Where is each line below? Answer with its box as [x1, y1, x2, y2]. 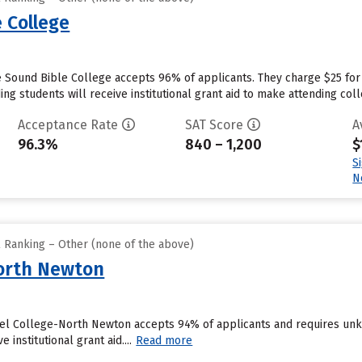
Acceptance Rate [17, 117, 118, 133]
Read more [136, 334, 193, 347]
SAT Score [184, 117, 243, 133]
